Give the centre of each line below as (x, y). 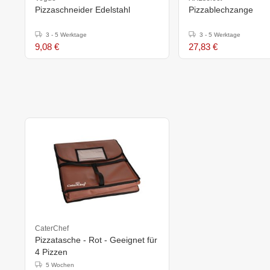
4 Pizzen (51, 252)
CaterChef (52, 228)
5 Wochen (60, 265)
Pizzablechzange (221, 9)
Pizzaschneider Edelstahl (83, 9)
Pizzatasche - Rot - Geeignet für (96, 240)
